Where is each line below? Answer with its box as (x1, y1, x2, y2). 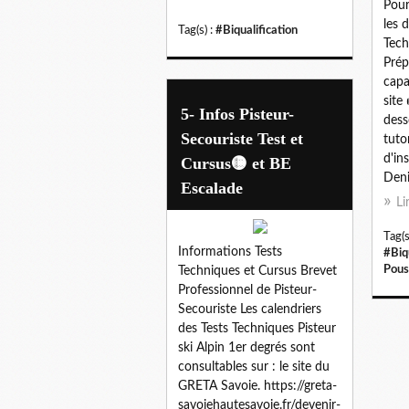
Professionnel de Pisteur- (178, 283, 317, 297)
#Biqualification (215, 24, 298, 36)
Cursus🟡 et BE (181, 153, 291, 173)
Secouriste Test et (181, 129, 303, 148)
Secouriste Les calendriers (178, 302, 321, 316)
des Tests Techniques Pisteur (178, 321, 336, 335)
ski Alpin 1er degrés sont (178, 341, 315, 354)
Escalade (181, 178, 243, 197)
